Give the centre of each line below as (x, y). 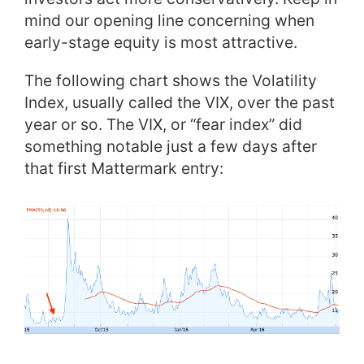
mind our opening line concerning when (169, 20)
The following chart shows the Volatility (171, 80)
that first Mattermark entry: (124, 168)
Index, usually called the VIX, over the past (180, 102)
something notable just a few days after (171, 146)
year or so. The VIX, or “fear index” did (163, 124)
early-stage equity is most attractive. (161, 42)
